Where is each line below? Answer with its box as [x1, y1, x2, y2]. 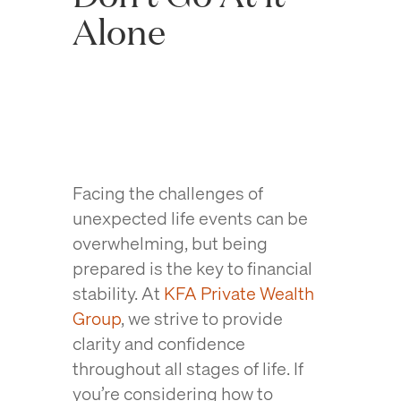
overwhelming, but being [72, 231, 268, 255]
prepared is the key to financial [72, 256, 312, 280]
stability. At [72, 281, 164, 305]
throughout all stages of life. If [72, 356, 303, 380]
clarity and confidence [72, 331, 245, 355]
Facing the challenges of [72, 181, 263, 205]
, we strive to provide [120, 306, 283, 330]
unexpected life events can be [72, 206, 308, 230]
